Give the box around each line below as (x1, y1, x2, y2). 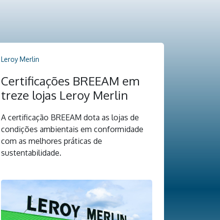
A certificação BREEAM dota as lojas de (1, 112, 139, 122)
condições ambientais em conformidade (1, 124, 143, 134)
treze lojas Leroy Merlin (1, 87, 128, 103)
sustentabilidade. (1, 147, 61, 158)
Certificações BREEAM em (1, 73, 139, 88)
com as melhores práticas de (1, 136, 102, 146)
